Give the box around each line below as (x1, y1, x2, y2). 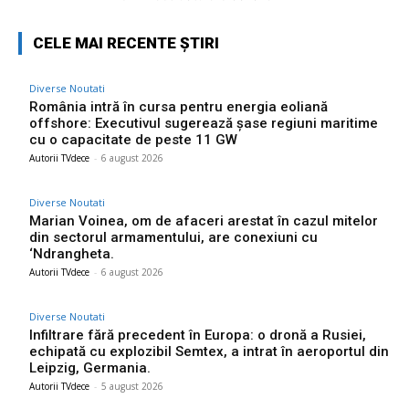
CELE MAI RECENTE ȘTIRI (33, 33, 219, 52)
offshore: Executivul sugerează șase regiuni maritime (29, 114, 378, 131)
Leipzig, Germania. (29, 359, 151, 376)
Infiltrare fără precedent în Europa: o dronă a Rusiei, (29, 326, 366, 343)
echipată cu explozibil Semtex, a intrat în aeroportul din (29, 342, 389, 360)
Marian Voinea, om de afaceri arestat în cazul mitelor (29, 212, 378, 229)
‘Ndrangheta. (29, 245, 114, 262)
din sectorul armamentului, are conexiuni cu (29, 228, 318, 246)
